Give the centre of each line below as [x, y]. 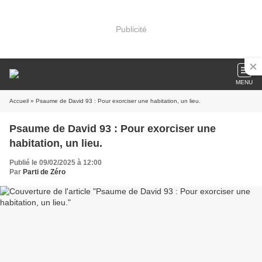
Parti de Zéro [44, 172]
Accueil [19, 101]
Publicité [131, 29]
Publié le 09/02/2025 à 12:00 [56, 163]
